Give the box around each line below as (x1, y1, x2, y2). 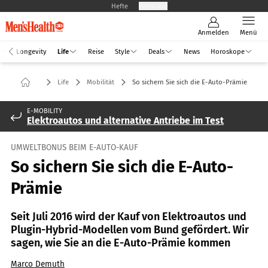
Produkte (139, 2, 167, 10)
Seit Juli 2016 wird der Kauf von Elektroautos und (11, 209, 246, 223)
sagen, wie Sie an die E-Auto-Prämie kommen (11, 236, 230, 249)
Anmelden (198, 28, 229, 36)
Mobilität (87, 78, 114, 86)
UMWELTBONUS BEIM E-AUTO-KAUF (11, 142, 138, 153)
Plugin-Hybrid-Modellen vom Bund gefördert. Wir (11, 223, 249, 236)
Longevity (16, 47, 47, 56)
